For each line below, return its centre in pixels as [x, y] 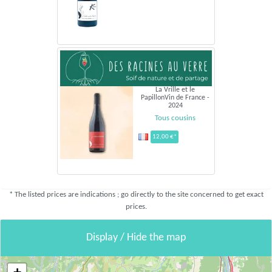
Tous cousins [175, 118]
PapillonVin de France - [175, 97]
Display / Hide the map [136, 237]
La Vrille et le [175, 90]
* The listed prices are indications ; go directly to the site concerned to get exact [136, 194]
